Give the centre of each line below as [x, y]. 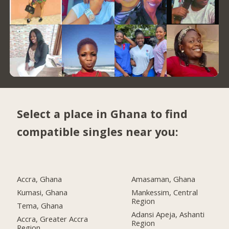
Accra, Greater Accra [53, 219]
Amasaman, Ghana [164, 179]
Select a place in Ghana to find [102, 114]
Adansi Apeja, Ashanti [168, 214]
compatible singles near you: [98, 132]
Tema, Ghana [40, 205]
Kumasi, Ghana [42, 192]
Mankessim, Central [165, 192]
